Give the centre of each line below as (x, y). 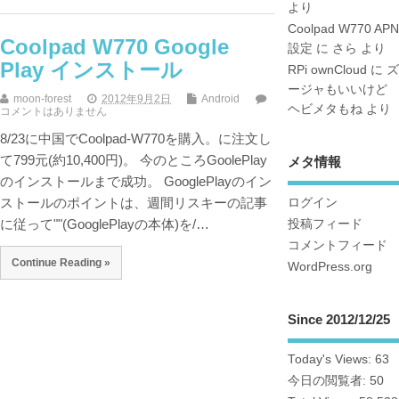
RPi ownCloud (327, 70)
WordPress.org (330, 266)
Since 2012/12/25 (338, 319)
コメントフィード (337, 245)
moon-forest (42, 98)
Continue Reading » (61, 262)
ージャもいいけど (337, 90)
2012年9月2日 (136, 98)
